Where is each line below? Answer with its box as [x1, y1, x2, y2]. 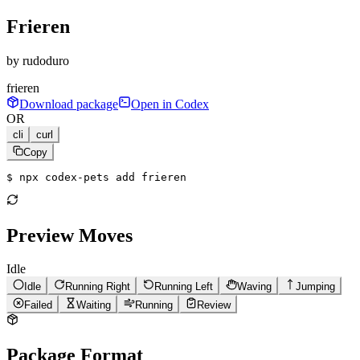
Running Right [65, 280, 130, 293]
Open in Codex [131, 96, 209, 111]
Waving [237, 280, 272, 293]
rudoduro [22, 53, 69, 67]
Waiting [76, 299, 111, 312]
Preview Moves [6, 224, 133, 246]
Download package [19, 96, 118, 111]
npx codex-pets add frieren [19, 170, 186, 183]
